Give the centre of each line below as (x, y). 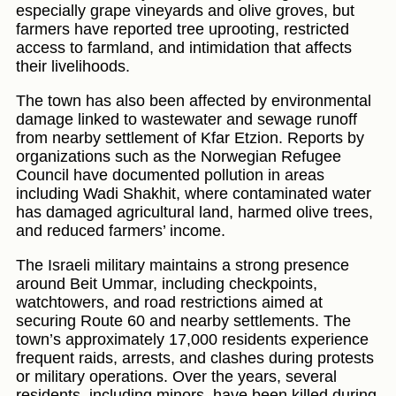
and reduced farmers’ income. (121, 231)
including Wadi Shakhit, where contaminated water (194, 194)
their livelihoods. (73, 67)
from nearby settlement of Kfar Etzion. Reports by (190, 138)
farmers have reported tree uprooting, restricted (183, 30)
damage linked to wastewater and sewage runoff (187, 120)
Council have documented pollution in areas (170, 175)
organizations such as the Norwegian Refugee (179, 157)
